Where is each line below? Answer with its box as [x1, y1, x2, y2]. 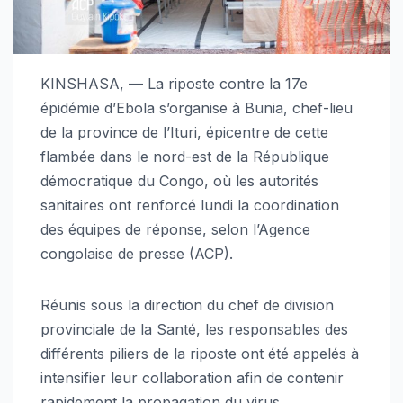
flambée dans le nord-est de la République [40, 148, 329, 166]
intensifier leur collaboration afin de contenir [40, 369, 344, 388]
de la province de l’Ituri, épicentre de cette [40, 123, 328, 142]
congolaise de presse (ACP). [40, 245, 233, 264]
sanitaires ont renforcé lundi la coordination [40, 196, 339, 215]
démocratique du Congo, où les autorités [40, 172, 318, 191]
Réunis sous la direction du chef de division [40, 296, 334, 315]
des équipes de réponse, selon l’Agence [40, 220, 310, 239]
